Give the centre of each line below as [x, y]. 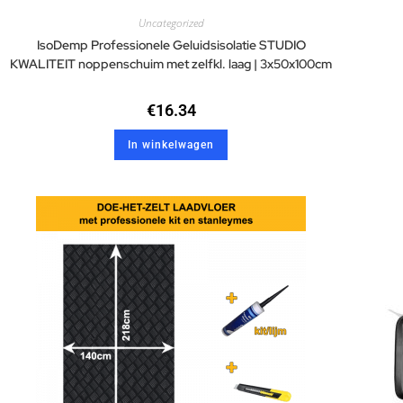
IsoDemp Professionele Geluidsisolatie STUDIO [171, 45]
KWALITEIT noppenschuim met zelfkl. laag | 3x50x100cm [171, 64]
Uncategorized [171, 23]
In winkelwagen [171, 145]
